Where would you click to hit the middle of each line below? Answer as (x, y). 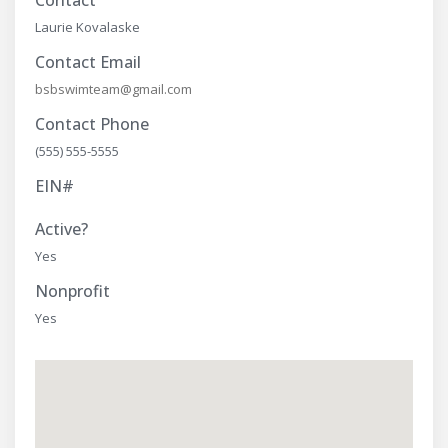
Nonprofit (72, 291)
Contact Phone (92, 124)
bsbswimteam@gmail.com (113, 89)
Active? (61, 229)
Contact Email (88, 62)
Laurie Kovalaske (87, 27)
